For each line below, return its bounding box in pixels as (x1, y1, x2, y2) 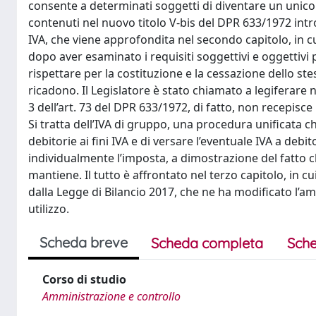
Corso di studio (42, 272, 126, 287)
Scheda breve (39, 233, 128, 251)
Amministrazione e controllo (42, 288, 181, 304)
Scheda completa (151, 234, 263, 252)
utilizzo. (28, 201, 69, 217)
